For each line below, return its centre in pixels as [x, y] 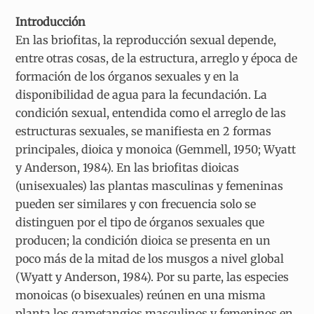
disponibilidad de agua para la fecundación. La [142, 95]
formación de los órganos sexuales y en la [128, 77]
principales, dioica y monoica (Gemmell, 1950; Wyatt [156, 150]
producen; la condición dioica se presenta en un [143, 241]
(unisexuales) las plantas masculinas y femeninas [150, 186]
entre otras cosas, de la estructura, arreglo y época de [157, 59]
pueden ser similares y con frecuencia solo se [136, 204]
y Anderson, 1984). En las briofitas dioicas [128, 168]
